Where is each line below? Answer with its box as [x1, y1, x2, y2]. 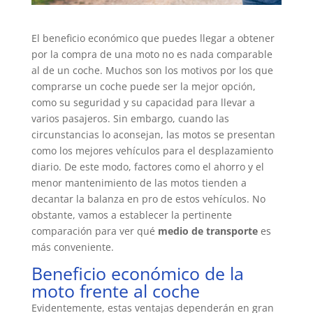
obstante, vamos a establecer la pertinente [31, 208, 232, 222]
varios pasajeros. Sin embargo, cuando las [31, 112, 229, 126]
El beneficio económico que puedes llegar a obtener [31, 31, 275, 45]
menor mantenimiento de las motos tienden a [31, 176, 247, 190]
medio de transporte [157, 224, 258, 238]
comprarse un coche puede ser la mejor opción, [31, 80, 256, 94]
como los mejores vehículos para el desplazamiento [31, 144, 273, 158]
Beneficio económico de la [31, 261, 244, 286]
